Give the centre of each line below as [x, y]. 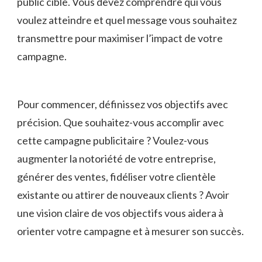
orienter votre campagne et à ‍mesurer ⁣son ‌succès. [130, 231]
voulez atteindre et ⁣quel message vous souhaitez [127, 20]
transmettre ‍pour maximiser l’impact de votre [120, 38]
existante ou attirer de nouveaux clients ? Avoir [123, 195]
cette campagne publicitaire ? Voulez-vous [113, 141]
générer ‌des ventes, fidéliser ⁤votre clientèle [116, 177]
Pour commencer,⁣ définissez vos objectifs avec [123, 104]
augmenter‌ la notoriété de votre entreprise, [116, 159]
